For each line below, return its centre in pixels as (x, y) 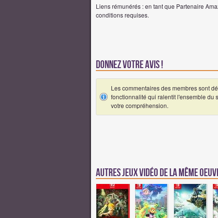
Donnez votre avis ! (129, 65)
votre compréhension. (140, 105)
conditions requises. (122, 15)
